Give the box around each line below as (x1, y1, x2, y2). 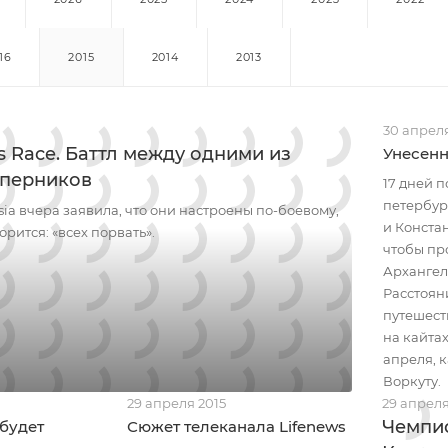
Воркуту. (383, 373, 441, 389)
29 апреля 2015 (126, 395, 226, 411)
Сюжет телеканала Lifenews (126, 417, 346, 436)
